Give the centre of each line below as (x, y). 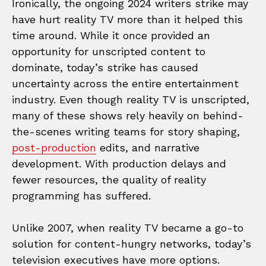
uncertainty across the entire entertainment (125, 83)
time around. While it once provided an (111, 35)
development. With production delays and (119, 163)
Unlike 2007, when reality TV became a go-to (128, 227)
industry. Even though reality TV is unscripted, (131, 99)
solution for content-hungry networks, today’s (132, 243)
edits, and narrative (148, 147)
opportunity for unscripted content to (109, 51)
